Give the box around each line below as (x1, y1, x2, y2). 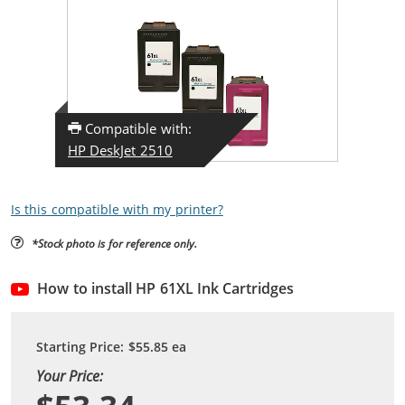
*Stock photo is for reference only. (31, 235, 198, 250)
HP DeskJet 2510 (68, 140, 173, 159)
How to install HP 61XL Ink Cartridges (37, 278, 295, 298)
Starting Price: (36, 337, 128, 355)
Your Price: (36, 365, 104, 385)
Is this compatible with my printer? (11, 201, 223, 218)
